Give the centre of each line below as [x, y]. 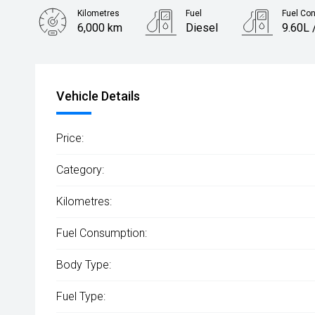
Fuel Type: [81, 296]
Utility [91, 70]
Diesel [202, 28]
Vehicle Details [98, 96]
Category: [80, 170]
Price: [70, 138]
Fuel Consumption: [102, 233]
